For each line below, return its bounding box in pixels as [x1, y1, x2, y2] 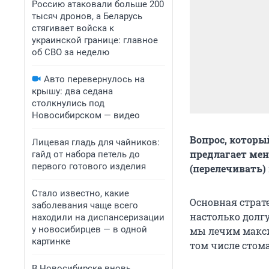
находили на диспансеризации [32, 212, 165, 223]
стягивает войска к [32, 23, 114, 34]
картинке [32, 236, 70, 247]
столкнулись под [32, 98, 104, 109]
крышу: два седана [32, 86, 113, 97]
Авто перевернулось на [44, 74, 145, 85]
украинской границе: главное [32, 35, 158, 46]
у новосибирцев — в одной [32, 224, 147, 235]
